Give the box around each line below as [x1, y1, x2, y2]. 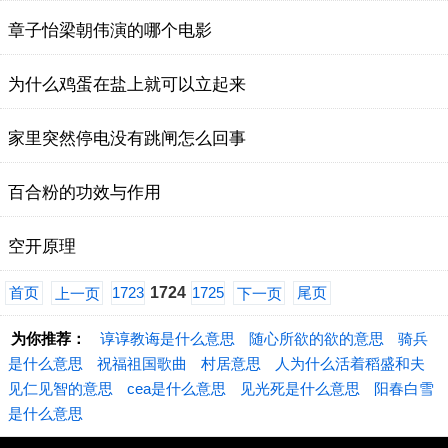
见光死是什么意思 [240, 380, 360, 397]
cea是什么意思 [127, 380, 226, 397]
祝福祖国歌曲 [97, 355, 187, 372]
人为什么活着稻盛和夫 [275, 355, 425, 372]
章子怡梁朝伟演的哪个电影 [8, 21, 212, 40]
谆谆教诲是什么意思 [100, 330, 235, 347]
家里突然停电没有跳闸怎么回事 [8, 129, 246, 148]
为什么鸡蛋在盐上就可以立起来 [8, 75, 246, 94]
